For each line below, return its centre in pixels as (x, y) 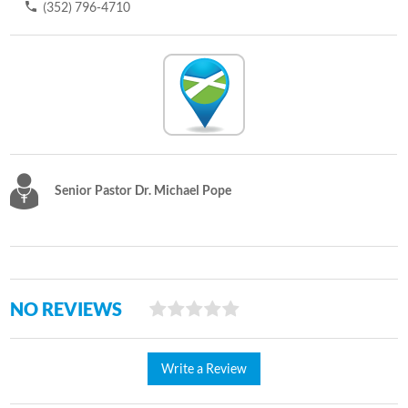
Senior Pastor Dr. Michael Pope (142, 189)
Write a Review (204, 368)
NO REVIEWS (66, 308)
